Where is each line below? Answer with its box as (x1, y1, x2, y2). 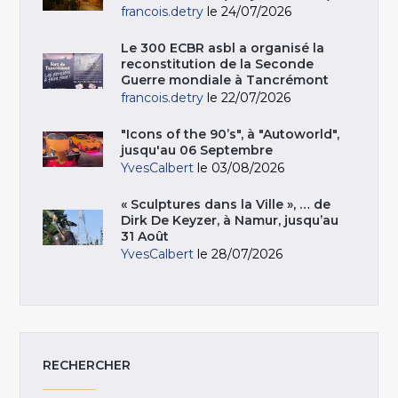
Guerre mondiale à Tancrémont (121, 71, 330, 88)
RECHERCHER (43, 356, 131, 373)
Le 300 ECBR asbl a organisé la (121, 39, 325, 56)
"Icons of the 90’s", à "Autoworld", (121, 125, 340, 142)
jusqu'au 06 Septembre (121, 141, 274, 158)
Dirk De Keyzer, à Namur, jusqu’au (121, 211, 339, 228)
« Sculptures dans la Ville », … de (121, 195, 331, 212)
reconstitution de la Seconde (121, 55, 314, 72)
